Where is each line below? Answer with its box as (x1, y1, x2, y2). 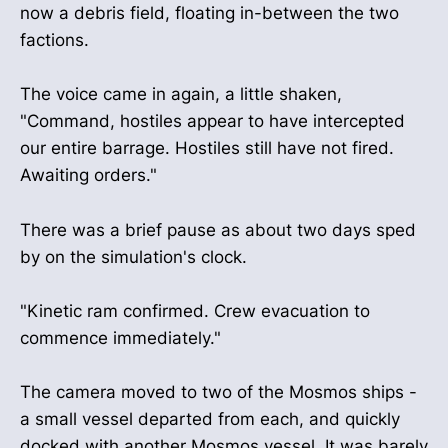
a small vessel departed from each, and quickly (20, 408, 400, 429)
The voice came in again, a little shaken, (20, 84, 342, 105)
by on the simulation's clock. (20, 246, 247, 267)
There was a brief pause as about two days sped (20, 219, 416, 240)
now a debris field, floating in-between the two (20, 3, 399, 24)
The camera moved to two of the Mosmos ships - (20, 381, 417, 402)
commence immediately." (20, 327, 221, 348)
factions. (20, 30, 89, 51)
